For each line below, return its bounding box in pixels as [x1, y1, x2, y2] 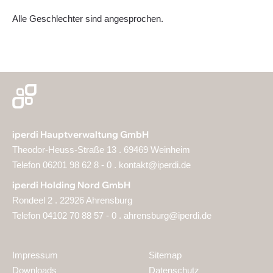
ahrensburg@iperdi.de [124, 210, 211, 221]
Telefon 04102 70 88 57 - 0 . [12, 210, 124, 221]
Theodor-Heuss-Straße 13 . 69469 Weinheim [12, 144, 190, 155]
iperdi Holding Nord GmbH [12, 179, 130, 191]
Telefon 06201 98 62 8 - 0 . [12, 159, 119, 170]
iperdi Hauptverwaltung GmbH [12, 128, 149, 140]
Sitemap [149, 249, 182, 260]
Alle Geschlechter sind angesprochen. [12, 13, 163, 24]
